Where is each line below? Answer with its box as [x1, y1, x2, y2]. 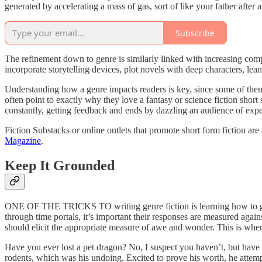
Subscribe [175, 27, 215, 39]
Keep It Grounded [5, 158, 115, 174]
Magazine [5, 136, 41, 146]
